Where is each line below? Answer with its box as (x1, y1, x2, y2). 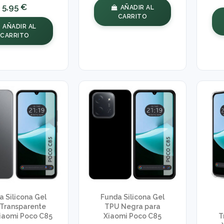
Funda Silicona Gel (100, 193, 164, 201)
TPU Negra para (104, 202, 160, 211)
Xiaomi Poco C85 (103, 212, 161, 220)
